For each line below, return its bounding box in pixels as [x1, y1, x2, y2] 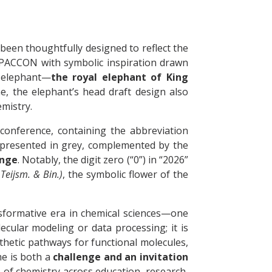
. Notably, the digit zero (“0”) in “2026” [17, 153, 189, 167]
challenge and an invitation [53, 250, 189, 264]
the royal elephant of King [50, 70, 189, 84]
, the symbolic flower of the [63, 168, 189, 182]
